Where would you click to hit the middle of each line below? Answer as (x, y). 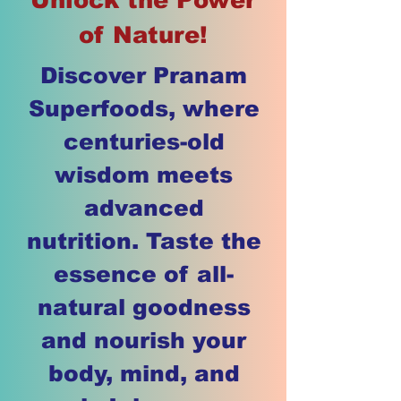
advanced (144, 208)
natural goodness (144, 307)
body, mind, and (144, 373)
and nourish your (144, 340)
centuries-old (144, 141)
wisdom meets (144, 175)
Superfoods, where (144, 108)
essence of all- (144, 274)
